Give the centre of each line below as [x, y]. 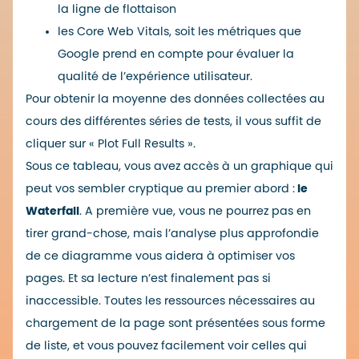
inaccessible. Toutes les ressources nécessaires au [170, 301]
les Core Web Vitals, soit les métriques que [179, 31]
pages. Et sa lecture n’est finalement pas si [148, 278]
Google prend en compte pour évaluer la [176, 54]
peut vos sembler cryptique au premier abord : [160, 188]
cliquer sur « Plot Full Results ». [111, 143]
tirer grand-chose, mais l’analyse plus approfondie [172, 233]
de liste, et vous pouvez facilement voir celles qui [166, 345]
